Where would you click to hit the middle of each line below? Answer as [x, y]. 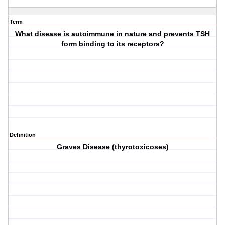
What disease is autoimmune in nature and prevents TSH [113, 34]
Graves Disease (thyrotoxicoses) [113, 147]
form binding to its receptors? [113, 44]
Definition [23, 135]
